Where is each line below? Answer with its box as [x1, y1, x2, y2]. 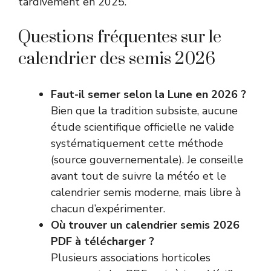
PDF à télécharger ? [51, 233, 154, 249]
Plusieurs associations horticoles [51, 250, 211, 265]
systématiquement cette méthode [51, 135, 223, 151]
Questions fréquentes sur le [18, 26, 221, 48]
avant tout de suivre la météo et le [51, 168, 226, 183]
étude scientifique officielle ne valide [51, 119, 234, 134]
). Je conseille [178, 152, 243, 167]
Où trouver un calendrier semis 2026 [51, 217, 240, 232]
